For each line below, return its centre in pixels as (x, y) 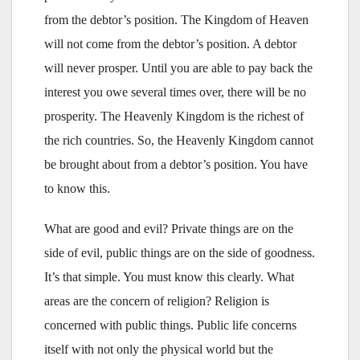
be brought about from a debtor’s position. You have (176, 164)
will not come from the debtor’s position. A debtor (170, 43)
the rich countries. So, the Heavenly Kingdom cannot (179, 140)
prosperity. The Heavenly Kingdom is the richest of (174, 116)
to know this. (77, 188)
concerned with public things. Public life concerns (170, 325)
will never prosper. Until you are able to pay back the (178, 67)
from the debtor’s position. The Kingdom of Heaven (176, 19)
